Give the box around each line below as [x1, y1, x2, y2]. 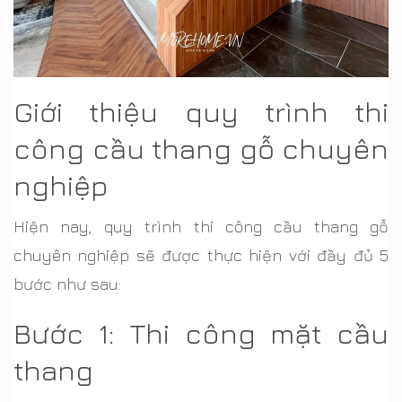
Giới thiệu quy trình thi [13, 94, 389, 129]
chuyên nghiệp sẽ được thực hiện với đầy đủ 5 [13, 246, 389, 266]
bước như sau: [13, 275, 121, 294]
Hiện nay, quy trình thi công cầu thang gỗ [13, 217, 389, 237]
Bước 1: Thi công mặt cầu [13, 316, 389, 351]
